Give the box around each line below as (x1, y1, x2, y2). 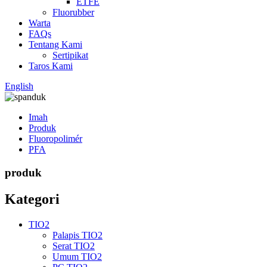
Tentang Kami (29, 39, 82, 49)
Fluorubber (52, 7, 94, 17)
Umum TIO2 (52, 251, 102, 262)
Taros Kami (29, 61, 73, 71)
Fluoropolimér (29, 133, 82, 144)
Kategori (5, 191, 60, 207)
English (5, 81, 33, 91)
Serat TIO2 (52, 240, 95, 251)
